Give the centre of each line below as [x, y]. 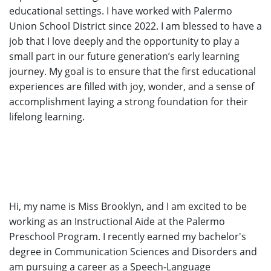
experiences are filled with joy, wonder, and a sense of [132, 87]
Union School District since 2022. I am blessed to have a [135, 26]
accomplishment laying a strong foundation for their [129, 102]
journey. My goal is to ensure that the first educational [132, 72]
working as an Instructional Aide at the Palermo [117, 222]
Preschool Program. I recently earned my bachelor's [128, 237]
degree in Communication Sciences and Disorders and [133, 252]
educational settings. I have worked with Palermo [121, 11]
